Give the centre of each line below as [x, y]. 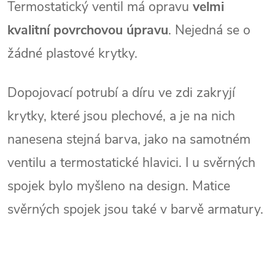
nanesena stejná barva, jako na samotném [129, 140]
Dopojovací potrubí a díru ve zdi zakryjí [121, 93]
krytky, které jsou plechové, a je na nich [121, 116]
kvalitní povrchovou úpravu [88, 30]
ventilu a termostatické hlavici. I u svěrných [131, 163]
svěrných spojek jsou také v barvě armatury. [135, 210]
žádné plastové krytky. [72, 54]
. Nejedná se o [209, 30]
